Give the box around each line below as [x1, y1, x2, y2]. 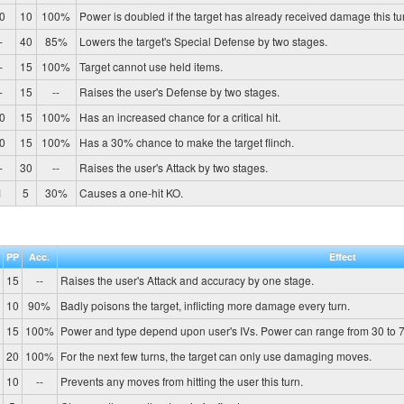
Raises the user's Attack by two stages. [78, 159, 268, 175]
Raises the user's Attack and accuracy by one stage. [60, 272, 314, 289]
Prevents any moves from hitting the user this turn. [60, 373, 303, 390]
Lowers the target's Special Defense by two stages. [78, 32, 327, 49]
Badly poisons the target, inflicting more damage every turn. [60, 298, 350, 314]
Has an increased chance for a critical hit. [78, 108, 280, 124]
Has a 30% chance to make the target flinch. [78, 133, 294, 150]
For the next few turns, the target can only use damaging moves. [60, 348, 372, 364]
